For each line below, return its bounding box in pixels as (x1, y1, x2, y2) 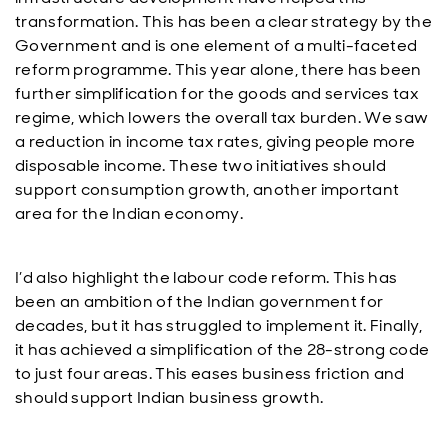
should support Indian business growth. (15, 387, 324, 408)
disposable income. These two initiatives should (15, 155, 387, 176)
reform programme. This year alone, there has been (15, 59, 422, 80)
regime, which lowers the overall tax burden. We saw (15, 107, 429, 128)
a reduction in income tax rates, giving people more (15, 131, 416, 152)
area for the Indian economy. (15, 203, 243, 224)
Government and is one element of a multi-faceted (15, 35, 418, 56)
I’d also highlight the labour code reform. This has (15, 267, 398, 288)
